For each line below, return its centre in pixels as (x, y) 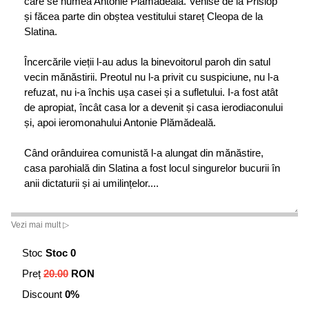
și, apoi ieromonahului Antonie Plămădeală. (120, 122)
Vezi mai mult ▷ (40, 225)
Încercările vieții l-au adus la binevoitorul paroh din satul (147, 61)
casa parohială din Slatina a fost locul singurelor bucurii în (152, 168)
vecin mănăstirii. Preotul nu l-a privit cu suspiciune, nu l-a (151, 77)
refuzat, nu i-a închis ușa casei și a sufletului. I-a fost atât (151, 92)
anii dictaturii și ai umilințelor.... (91, 183)
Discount (42, 294)
